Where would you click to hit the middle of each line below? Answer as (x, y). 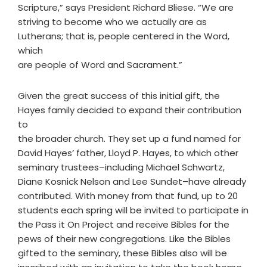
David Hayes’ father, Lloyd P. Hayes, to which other (128, 153)
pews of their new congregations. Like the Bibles (124, 239)
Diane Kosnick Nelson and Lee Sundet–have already (132, 181)
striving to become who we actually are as (112, 22)
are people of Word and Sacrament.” (100, 65)
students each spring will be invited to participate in (133, 210)
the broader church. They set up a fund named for (129, 139)
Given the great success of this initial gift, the (119, 96)
